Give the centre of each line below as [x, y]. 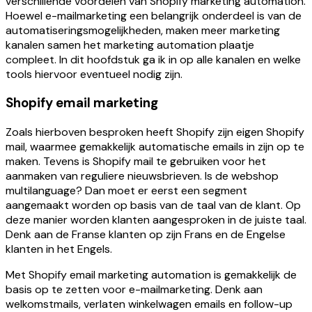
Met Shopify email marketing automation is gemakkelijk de [151, 275]
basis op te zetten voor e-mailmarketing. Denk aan [134, 290]
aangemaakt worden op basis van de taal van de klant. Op [153, 205]
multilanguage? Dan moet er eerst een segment [126, 191]
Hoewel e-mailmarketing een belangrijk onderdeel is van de [154, 15]
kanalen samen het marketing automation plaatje [130, 45]
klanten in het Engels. [59, 249]
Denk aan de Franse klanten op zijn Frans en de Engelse [146, 235]
